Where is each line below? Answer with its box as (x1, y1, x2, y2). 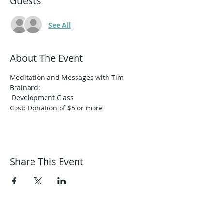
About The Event (10, 51, 83, 64)
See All (48, 20, 71, 30)
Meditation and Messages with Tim (10, 73, 125, 82)
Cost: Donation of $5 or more (10, 103, 103, 112)
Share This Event (10, 155, 83, 168)
